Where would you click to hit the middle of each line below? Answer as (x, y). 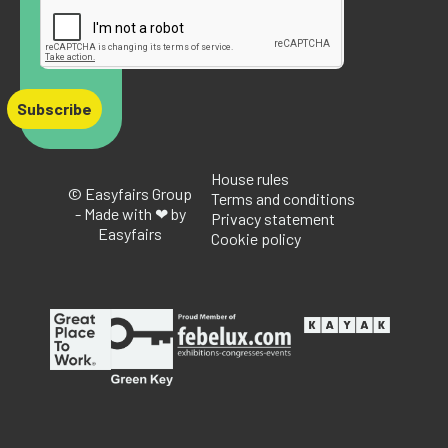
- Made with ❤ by (130, 213)
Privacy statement (272, 218)
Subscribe (54, 108)
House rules (249, 178)
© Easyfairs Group (130, 193)
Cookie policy (255, 238)
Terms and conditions (282, 198)
